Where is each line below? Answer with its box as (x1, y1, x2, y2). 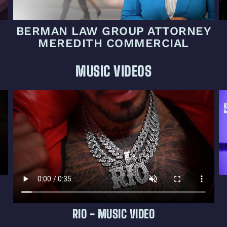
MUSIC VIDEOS (75, 63, 152, 80)
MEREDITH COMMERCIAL (38, 36, 189, 51)
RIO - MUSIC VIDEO (72, 207, 155, 221)
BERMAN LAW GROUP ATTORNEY (16, 24, 211, 39)
